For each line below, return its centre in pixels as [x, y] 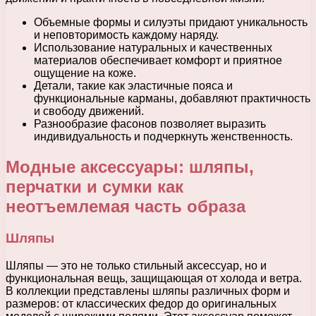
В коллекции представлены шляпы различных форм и [148, 291]
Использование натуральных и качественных [153, 48]
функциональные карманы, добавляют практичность [172, 99]
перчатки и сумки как [95, 187]
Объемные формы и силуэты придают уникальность [171, 23]
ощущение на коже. [85, 73]
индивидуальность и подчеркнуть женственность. [163, 137]
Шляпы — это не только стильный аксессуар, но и [136, 265]
